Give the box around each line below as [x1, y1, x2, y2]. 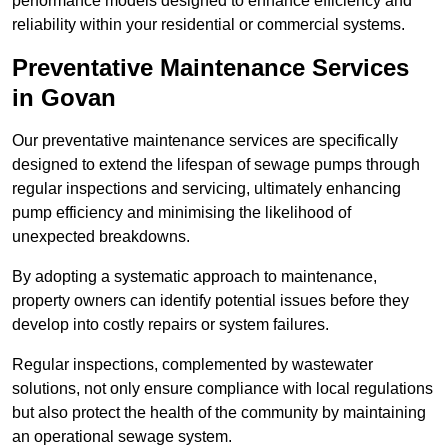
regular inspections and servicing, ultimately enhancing [12, 180, 401, 198]
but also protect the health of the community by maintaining [12, 404, 426, 422]
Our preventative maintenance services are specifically [12, 132, 398, 150]
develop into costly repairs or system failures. [12, 316, 329, 334]
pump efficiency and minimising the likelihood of [12, 204, 351, 222]
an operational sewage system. [12, 428, 232, 446]
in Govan [12, 84, 116, 112]
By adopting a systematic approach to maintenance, [12, 268, 377, 286]
